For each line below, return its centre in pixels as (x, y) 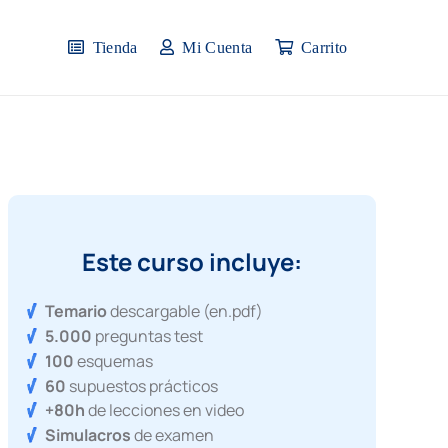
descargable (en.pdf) (185, 311)
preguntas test (148, 335)
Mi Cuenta (217, 47)
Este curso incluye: (191, 262)
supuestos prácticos (142, 385)
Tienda (115, 47)
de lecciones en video (165, 410)
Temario (76, 311)
